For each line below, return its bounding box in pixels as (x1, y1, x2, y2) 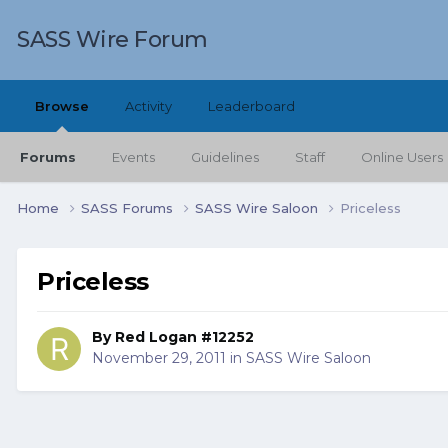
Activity (125, 98, 172, 114)
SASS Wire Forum (17, 26, 208, 53)
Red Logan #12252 (115, 328, 254, 347)
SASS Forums (81, 199, 177, 216)
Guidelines (191, 149, 259, 165)
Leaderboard (208, 98, 295, 114)
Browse (35, 98, 89, 114)
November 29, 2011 (92, 349, 226, 368)
